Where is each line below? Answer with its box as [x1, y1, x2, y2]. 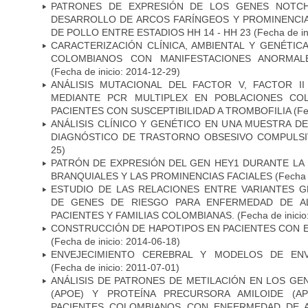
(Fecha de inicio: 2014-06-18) [51, 235, 180, 247]
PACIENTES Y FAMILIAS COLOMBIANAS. [51, 209, 234, 221]
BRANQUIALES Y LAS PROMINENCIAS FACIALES [51, 170, 272, 181]
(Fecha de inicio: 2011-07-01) [51, 261, 179, 273]
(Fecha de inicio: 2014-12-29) [51, 65, 180, 77]
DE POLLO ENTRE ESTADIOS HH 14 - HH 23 [51, 26, 254, 38]
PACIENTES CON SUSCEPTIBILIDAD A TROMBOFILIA [51, 104, 291, 116]
